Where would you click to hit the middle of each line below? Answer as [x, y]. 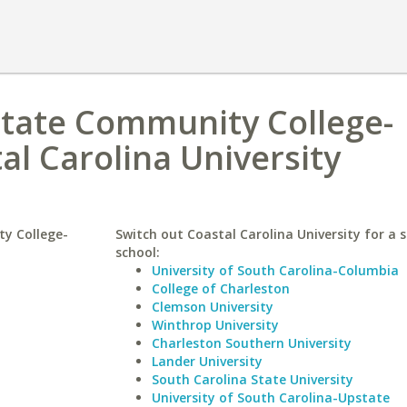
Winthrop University [215, 325]
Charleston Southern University [251, 343]
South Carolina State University [252, 379]
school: [137, 252]
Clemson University [212, 307]
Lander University [207, 361]
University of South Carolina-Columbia [275, 270]
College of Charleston [220, 288]
